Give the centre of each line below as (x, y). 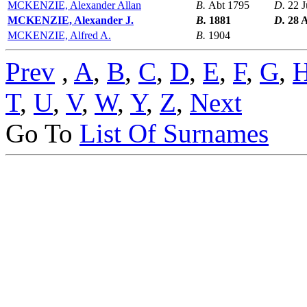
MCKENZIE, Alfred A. (59, 36)
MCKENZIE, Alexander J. (71, 21)
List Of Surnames (174, 134)
